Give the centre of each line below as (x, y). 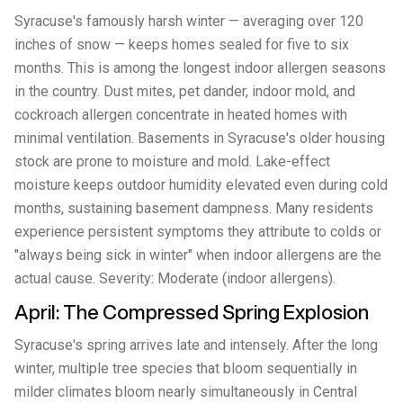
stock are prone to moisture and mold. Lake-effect (172, 161)
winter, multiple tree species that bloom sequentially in (186, 368)
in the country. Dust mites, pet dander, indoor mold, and (185, 91)
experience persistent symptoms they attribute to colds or (198, 232)
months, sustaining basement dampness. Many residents (194, 208)
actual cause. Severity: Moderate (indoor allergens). (175, 278)
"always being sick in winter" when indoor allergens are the (198, 255)
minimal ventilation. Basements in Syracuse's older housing (200, 138)
